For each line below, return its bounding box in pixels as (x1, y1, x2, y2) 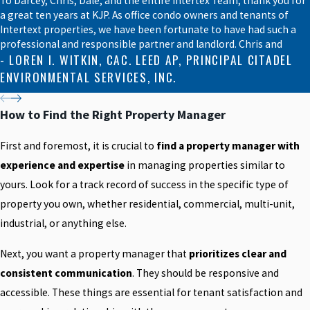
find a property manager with (156, 139, 300, 153)
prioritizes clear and (189, 246, 286, 260)
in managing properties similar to (125, 158, 285, 172)
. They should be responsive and (132, 266, 279, 280)
